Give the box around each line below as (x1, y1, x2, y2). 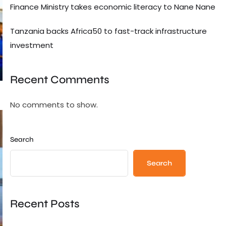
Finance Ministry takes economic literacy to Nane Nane (10, 1, 215, 12)
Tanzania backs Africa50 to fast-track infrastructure (10, 25, 207, 36)
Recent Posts (10, 197, 80, 211)
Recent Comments (10, 73, 109, 86)
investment (10, 39, 53, 50)
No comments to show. (10, 99, 98, 110)
